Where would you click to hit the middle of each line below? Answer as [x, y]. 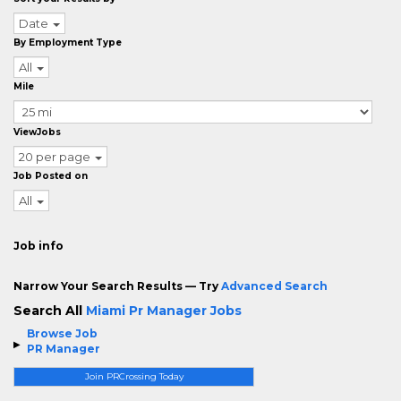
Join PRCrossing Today [134, 376]
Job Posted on [51, 176]
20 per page [55, 157]
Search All [50, 311]
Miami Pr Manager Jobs [164, 311]
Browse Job [62, 333]
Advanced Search [274, 286]
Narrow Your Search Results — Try [117, 286]
